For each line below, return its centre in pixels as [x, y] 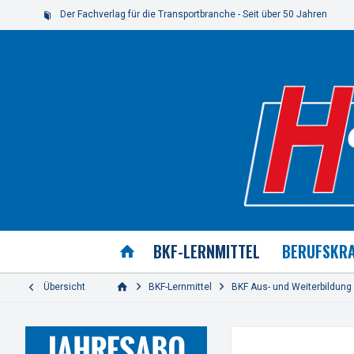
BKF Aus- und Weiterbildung [292, 287]
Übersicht [64, 287]
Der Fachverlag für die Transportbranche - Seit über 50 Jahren [193, 15]
